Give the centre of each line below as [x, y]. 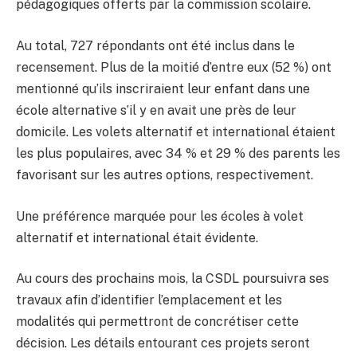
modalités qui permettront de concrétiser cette [157, 322]
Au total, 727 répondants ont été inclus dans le [155, 45]
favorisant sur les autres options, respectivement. [165, 175]
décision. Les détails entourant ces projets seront [163, 343]
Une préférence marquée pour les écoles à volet [160, 216]
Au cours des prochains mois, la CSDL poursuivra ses [173, 279]
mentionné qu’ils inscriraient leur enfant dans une [163, 88]
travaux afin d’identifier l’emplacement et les [149, 300]
